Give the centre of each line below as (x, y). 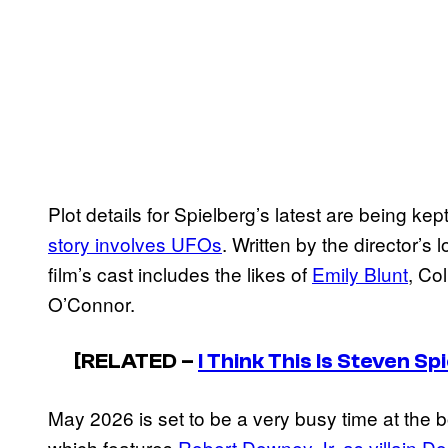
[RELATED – (136, 361)
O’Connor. (91, 303)
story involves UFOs (135, 243)
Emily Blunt (360, 273)
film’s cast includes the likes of (180, 273)
